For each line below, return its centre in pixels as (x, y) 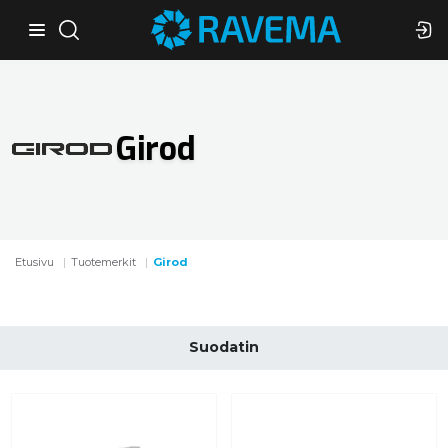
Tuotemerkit (104, 262)
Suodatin (224, 347)
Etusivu (35, 262)
